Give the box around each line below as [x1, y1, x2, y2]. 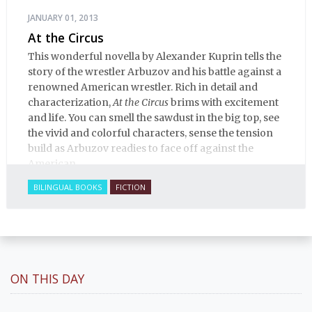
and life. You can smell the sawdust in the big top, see [28, 111, 279, 124]
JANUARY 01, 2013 [28, 12, 98, 24]
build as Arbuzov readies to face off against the [28, 141, 253, 155]
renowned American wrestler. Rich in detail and [28, 80, 258, 93]
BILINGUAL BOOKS [33, 181, 102, 192]
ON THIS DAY [10, 270, 84, 287]
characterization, [28, 95, 113, 109]
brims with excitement [169, 95, 279, 109]
